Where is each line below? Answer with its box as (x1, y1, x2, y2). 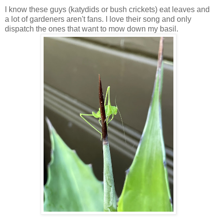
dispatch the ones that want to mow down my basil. (5, 25, 178, 33)
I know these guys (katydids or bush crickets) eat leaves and (5, 5, 210, 14)
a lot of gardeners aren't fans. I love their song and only (5, 15, 191, 24)
